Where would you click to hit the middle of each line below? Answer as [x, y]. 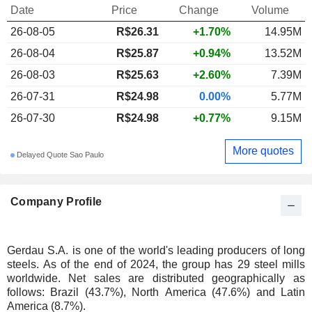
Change [199, 10]
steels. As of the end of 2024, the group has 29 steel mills [25, 264]
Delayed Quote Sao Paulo [59, 155]
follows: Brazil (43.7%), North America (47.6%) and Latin [156, 292]
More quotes [263, 151]
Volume [270, 10]
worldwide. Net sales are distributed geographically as [38, 278]
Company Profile [56, 201]
